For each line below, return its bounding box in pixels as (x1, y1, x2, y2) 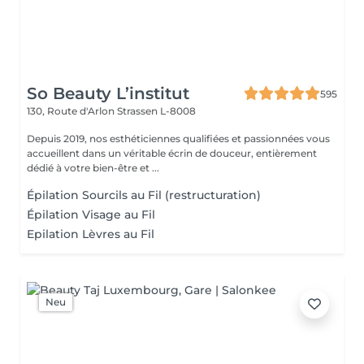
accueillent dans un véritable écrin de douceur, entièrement (27, 147, 317, 159)
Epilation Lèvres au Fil (27, 227, 154, 241)
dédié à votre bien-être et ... (27, 162, 159, 174)
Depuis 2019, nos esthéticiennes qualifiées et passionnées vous (27, 132, 330, 145)
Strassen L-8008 (117, 105, 196, 117)
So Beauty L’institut (27, 84, 189, 103)
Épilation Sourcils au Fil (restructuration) (27, 188, 261, 202)
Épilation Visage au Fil (27, 207, 155, 222)
